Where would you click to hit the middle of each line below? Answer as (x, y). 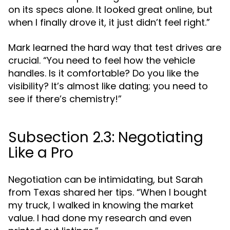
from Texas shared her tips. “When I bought (108, 192)
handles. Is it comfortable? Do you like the (103, 73)
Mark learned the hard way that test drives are (115, 47)
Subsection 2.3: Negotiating (106, 137)
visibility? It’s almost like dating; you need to (108, 86)
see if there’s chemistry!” (65, 99)
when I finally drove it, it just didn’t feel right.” (109, 22)
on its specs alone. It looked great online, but (110, 9)
